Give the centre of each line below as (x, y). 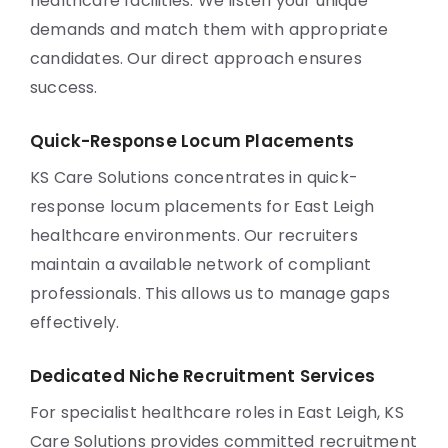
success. (64, 87)
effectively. (75, 322)
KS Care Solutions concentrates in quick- (194, 177)
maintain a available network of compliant (201, 264)
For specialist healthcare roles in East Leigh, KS (217, 412)
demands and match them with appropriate (209, 29)
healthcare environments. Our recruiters (194, 235)
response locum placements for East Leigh (202, 206)
